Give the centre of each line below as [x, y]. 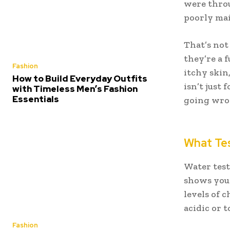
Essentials [36, 99]
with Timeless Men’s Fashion [75, 89]
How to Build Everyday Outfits [80, 79]
